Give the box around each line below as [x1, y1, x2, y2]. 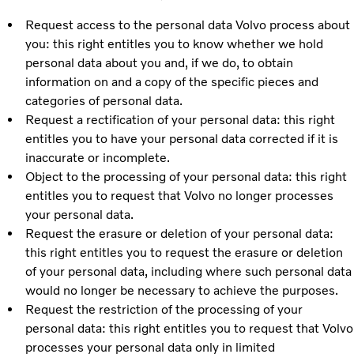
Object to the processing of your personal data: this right [24, 168, 347, 184]
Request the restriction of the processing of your [24, 301, 303, 317]
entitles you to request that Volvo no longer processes [25, 187, 333, 203]
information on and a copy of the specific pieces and [25, 73, 318, 89]
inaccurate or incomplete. [25, 149, 170, 165]
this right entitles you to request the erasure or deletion [25, 244, 343, 260]
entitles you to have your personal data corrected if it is [25, 130, 338, 146]
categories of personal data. [25, 92, 183, 108]
